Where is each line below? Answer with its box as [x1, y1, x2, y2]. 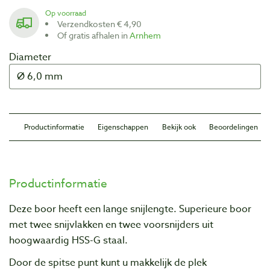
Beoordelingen [209, 121, 258, 132]
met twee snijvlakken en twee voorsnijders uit [9, 217, 213, 232]
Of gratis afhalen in [64, 29, 130, 41]
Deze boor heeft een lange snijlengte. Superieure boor [9, 201, 251, 216]
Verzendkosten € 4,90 [62, 17, 142, 30]
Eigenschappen [98, 121, 149, 132]
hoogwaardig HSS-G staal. [9, 233, 128, 248]
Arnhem [130, 29, 161, 41]
